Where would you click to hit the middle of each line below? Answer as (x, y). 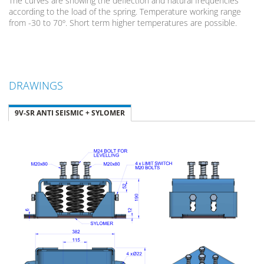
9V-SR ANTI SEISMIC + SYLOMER (70, 113)
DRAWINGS (36, 85)
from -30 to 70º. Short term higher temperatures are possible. (123, 22)
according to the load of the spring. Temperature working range (125, 11)
